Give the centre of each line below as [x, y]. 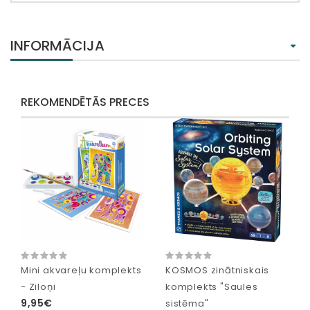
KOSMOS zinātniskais [218, 271]
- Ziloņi [38, 287]
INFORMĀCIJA [57, 46]
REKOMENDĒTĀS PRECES [85, 102]
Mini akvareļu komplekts [81, 271]
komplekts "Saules [212, 287]
